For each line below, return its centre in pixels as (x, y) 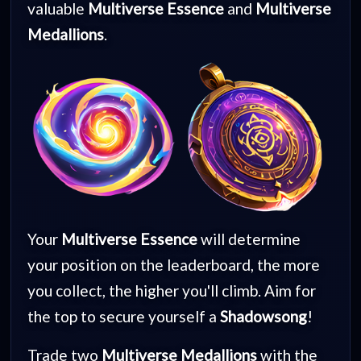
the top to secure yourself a (124, 316)
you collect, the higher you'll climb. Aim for (172, 290)
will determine (249, 239)
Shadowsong (264, 316)
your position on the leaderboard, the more (174, 264)
